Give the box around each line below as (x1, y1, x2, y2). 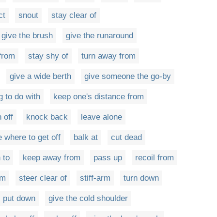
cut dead (111, 132, 142, 142)
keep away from (23, 153, 80, 162)
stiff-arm (80, 173, 110, 183)
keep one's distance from (53, 92, 144, 101)
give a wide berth (10, 71, 71, 81)
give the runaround (66, 31, 133, 40)
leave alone (81, 112, 122, 122)
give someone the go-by (84, 71, 171, 81)
